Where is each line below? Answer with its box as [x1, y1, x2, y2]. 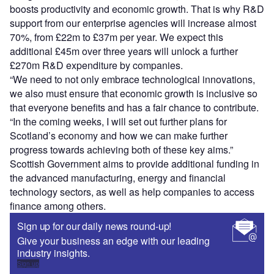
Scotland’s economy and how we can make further [10, 128, 228, 143]
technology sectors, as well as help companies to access [10, 185, 254, 199]
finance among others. [10, 199, 106, 213]
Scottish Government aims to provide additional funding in [10, 157, 259, 171]
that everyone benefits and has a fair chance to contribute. [10, 100, 259, 115]
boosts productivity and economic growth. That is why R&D [10, 2, 264, 17]
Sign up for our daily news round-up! [17, 219, 172, 234]
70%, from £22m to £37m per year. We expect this [10, 30, 223, 45]
